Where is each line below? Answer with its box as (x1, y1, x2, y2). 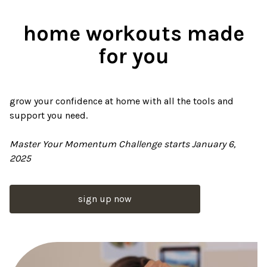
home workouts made (23, 21, 244, 46)
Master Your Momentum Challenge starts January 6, (10, 138, 235, 150)
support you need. (10, 110, 88, 121)
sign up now (78, 193, 132, 204)
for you (98, 44, 169, 69)
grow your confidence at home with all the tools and (10, 95, 234, 107)
